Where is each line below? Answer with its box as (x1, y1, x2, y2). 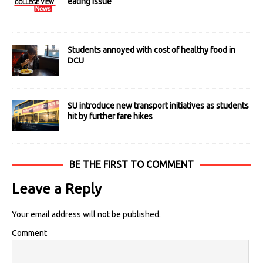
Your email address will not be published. (12, 209, 161, 219)
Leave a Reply (12, 180, 102, 197)
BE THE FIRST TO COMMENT (69, 159, 194, 170)
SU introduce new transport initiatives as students (68, 100, 249, 110)
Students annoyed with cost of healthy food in (68, 45, 235, 55)
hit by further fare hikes (68, 111, 153, 121)
